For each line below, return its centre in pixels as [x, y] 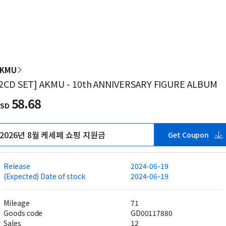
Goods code [23, 213]
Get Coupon [188, 135]
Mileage [17, 203]
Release [17, 166]
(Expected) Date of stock [44, 176]
